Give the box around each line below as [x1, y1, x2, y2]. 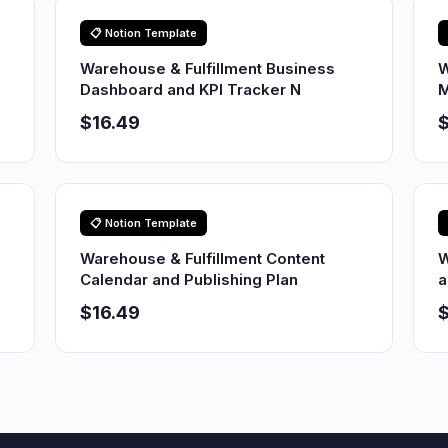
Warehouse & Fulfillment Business [80, 59, 336, 78]
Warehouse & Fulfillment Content [80, 249, 326, 268]
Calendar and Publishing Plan [80, 270, 299, 289]
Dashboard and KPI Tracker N [80, 80, 302, 99]
